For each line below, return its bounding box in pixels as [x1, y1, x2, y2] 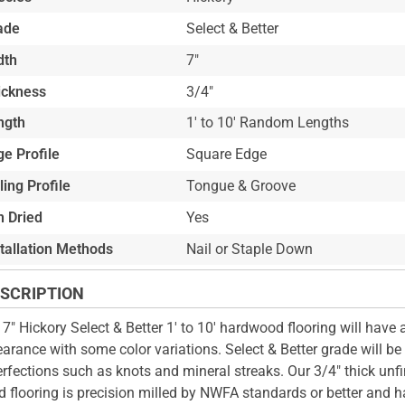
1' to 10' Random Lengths [185, 114, 349, 132]
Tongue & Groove [185, 176, 296, 194]
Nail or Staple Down [185, 240, 313, 258]
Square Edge [185, 146, 267, 164]
